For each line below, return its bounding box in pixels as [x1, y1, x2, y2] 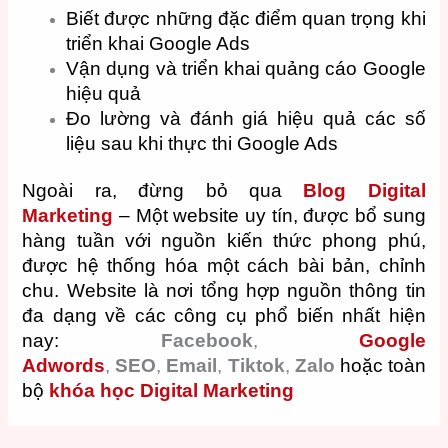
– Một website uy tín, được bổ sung [119, 204, 426, 226]
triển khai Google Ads [66, 32, 251, 54]
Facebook [160, 329, 253, 351]
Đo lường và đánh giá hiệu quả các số [66, 107, 426, 129]
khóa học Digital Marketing [49, 379, 295, 401]
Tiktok [227, 354, 285, 376]
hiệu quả [66, 82, 142, 104]
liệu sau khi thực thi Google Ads [66, 132, 339, 154]
